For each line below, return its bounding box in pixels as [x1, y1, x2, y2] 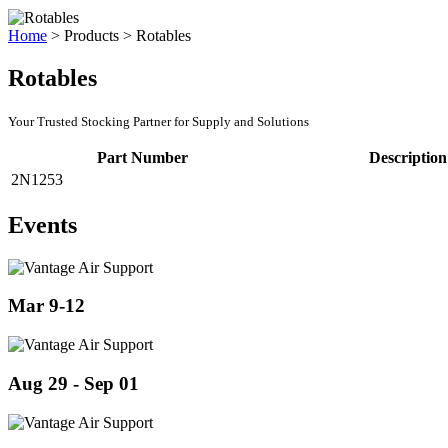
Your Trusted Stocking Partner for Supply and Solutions [8, 113, 309, 129]
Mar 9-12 [8, 295, 85, 317]
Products [64, 27, 119, 44]
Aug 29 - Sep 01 [8, 372, 139, 394]
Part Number [96, 148, 188, 166]
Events [8, 211, 77, 238]
